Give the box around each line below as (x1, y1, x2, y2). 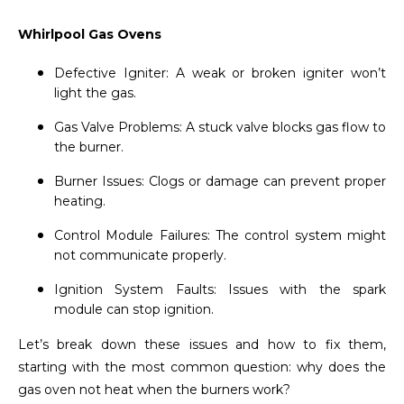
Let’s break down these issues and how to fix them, (18, 335, 386, 353)
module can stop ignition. (54, 300, 214, 317)
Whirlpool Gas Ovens (18, 25, 161, 42)
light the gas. (54, 84, 136, 101)
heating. (54, 192, 106, 209)
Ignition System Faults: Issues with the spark (54, 280, 386, 298)
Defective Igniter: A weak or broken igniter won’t (54, 64, 386, 81)
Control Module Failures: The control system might (54, 226, 386, 243)
